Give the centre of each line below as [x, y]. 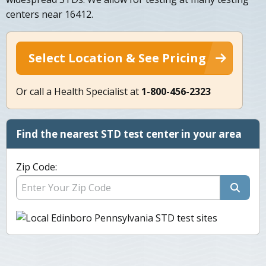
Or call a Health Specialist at [79, 92]
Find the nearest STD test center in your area [129, 134]
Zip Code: [37, 167]
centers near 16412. [50, 15]
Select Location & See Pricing [117, 58]
